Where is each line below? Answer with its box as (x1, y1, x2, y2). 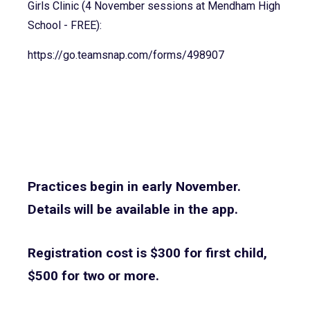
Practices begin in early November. (28, 178, 241, 194)
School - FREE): (28, 18, 102, 32)
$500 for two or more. (28, 267, 159, 284)
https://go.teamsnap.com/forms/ (28, 48, 187, 62)
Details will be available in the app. (28, 201, 238, 217)
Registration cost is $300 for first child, (28, 244, 267, 261)
